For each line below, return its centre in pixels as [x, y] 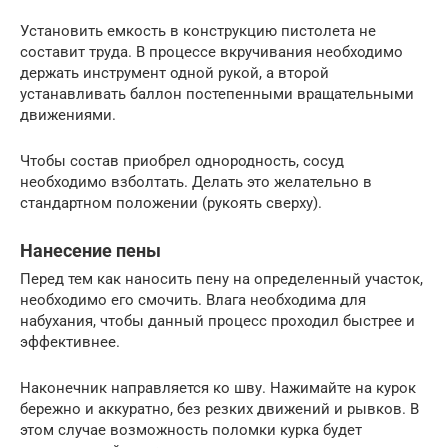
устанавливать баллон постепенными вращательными [217, 94]
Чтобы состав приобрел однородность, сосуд [182, 161]
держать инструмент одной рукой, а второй [174, 73]
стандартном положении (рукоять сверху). [171, 203]
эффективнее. [70, 342]
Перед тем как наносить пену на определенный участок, [221, 279]
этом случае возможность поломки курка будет [191, 430]
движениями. [68, 115]
